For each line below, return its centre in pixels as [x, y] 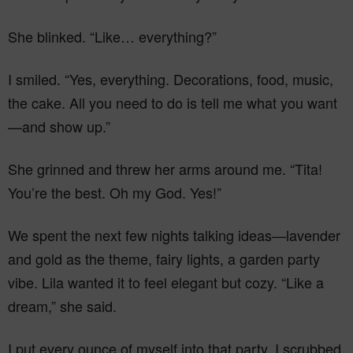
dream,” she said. [62, 306]
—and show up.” [59, 126]
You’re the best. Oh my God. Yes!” [115, 192]
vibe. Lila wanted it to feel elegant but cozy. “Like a [166, 282]
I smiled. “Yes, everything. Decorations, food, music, [171, 79]
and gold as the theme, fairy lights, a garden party [164, 258]
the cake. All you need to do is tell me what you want [173, 102]
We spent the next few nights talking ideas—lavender [174, 235]
